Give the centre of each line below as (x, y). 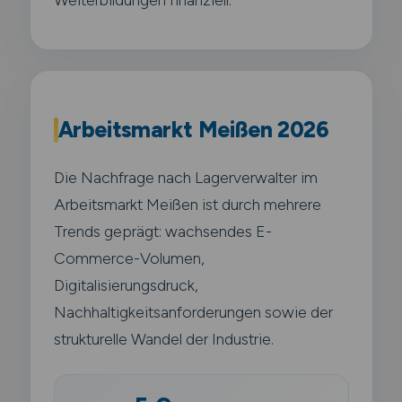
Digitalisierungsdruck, (126, 284)
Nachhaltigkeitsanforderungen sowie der (193, 311)
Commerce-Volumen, (129, 258)
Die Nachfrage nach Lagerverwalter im (185, 177)
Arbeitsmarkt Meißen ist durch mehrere (187, 204)
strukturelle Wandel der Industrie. (163, 338)
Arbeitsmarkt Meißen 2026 (193, 129)
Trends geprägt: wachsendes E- (162, 231)
